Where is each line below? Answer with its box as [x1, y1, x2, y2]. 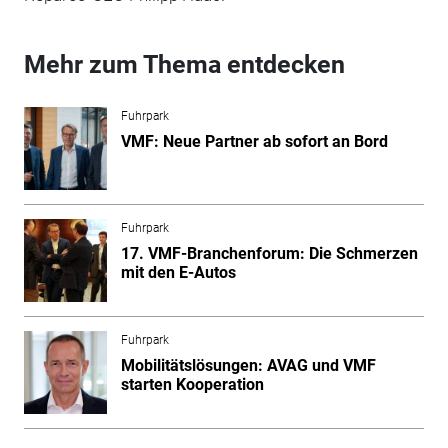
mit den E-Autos [120, 262, 236, 282]
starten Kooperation [120, 374, 264, 394]
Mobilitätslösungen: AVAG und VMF [120, 355, 376, 375]
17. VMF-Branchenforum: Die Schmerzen [120, 243, 418, 263]
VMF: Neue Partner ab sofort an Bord [120, 131, 388, 151]
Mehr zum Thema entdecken [23, 49, 345, 79]
